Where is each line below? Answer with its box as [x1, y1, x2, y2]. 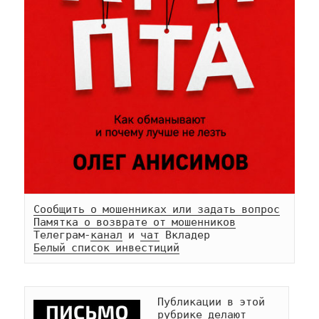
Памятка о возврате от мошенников [33, 216, 236, 228]
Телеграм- [33, 229, 91, 241]
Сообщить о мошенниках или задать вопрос [33, 203, 281, 215]
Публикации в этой [157, 296, 266, 308]
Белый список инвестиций [33, 241, 180, 253]
